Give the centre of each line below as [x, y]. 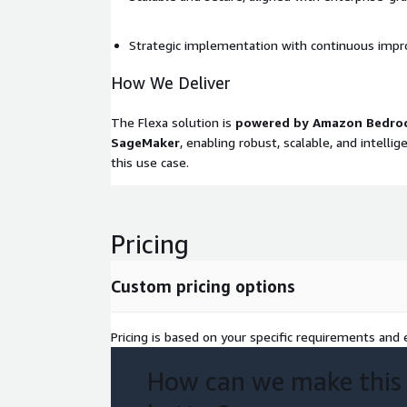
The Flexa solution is [173, 122]
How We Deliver [171, 83]
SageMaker [145, 142]
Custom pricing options [203, 286]
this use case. [150, 162]
